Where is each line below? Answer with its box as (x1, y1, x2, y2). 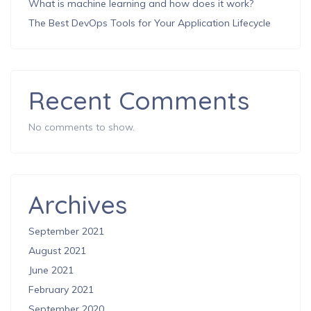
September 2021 (28, 225, 104, 238)
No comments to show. (28, 121, 135, 134)
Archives (28, 189, 127, 221)
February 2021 (28, 283, 94, 296)
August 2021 (28, 244, 86, 258)
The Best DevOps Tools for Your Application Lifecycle (28, 17, 271, 30)
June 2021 (28, 264, 74, 277)
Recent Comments (28, 85, 249, 117)
